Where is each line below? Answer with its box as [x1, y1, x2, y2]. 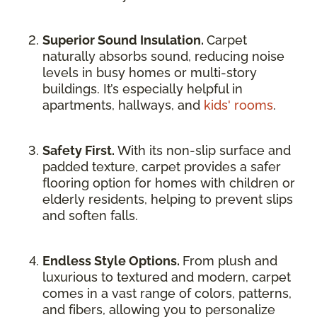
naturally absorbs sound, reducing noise [42, 49, 284, 64]
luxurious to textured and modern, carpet [42, 270, 291, 284]
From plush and [183, 253, 277, 268]
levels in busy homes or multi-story [42, 65, 257, 80]
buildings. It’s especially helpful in [42, 81, 243, 96]
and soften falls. [42, 208, 138, 223]
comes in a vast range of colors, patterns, [42, 286, 292, 301]
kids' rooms [204, 98, 273, 113]
